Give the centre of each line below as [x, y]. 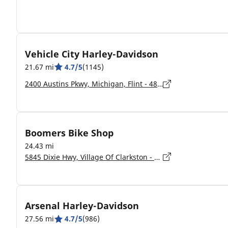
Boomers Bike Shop [69, 133]
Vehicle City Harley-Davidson [92, 54]
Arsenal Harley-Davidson [82, 206]
